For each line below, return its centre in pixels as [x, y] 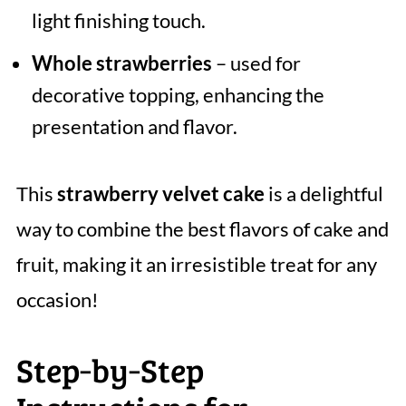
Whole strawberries [121, 63]
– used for [256, 63]
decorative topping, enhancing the [178, 95]
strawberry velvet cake [160, 194]
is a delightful [324, 194]
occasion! [57, 300]
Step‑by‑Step [110, 370]
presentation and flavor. [134, 127]
